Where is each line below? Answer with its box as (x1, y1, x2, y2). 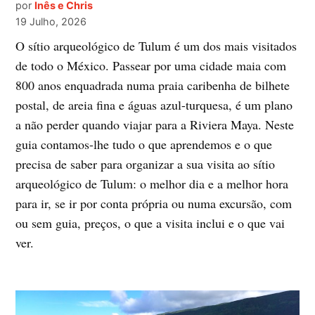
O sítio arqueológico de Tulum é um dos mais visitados (15, 37, 297, 55)
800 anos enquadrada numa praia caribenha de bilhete (15, 77, 290, 94)
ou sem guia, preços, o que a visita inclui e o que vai (15, 214, 285, 232)
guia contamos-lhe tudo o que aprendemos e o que (15, 136, 273, 153)
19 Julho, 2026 (15, 15, 87, 28)
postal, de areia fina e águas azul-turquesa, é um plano (15, 96, 293, 114)
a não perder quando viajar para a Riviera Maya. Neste (15, 116, 295, 134)
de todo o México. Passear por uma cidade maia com (15, 57, 287, 75)
